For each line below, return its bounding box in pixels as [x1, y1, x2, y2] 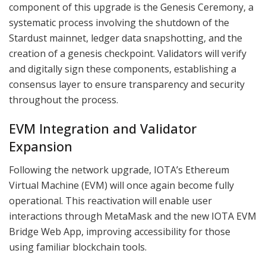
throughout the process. [9, 93, 118, 106]
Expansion [9, 138, 72, 156]
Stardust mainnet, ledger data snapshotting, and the [9, 31, 242, 45]
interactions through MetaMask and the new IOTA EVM [9, 209, 256, 223]
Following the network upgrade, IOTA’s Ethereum [9, 163, 229, 176]
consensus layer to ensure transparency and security [9, 77, 245, 91]
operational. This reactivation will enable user [9, 194, 212, 207]
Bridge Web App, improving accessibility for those [9, 224, 230, 238]
